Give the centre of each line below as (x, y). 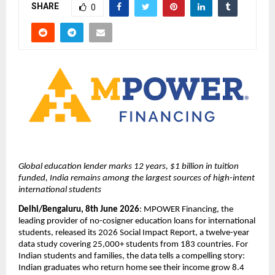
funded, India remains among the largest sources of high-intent (137, 179)
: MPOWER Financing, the (186, 210)
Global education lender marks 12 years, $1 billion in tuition (129, 167)
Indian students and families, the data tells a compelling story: (132, 257)
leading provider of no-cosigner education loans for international (137, 222)
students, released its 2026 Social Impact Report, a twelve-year (134, 233)
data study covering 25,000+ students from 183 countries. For (133, 245)
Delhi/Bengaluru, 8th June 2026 (79, 210)
